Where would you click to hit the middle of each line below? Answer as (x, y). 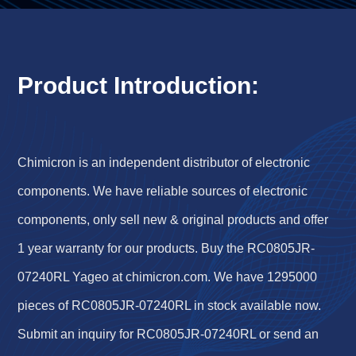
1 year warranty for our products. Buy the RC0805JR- (166, 248)
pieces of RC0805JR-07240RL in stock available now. (170, 305)
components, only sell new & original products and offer (173, 219)
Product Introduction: (139, 85)
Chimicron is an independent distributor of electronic (164, 162)
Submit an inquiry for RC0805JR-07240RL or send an (168, 334)
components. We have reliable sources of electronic (166, 191)
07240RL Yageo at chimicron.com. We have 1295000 (168, 277)
